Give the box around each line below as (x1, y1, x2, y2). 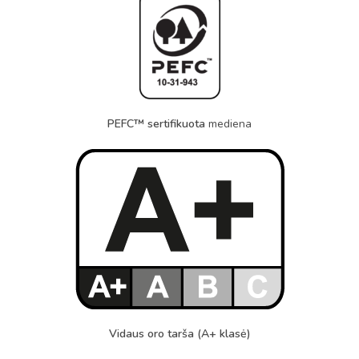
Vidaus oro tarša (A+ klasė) (108, 325, 251, 341)
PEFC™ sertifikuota (107, 115, 205, 131)
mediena (205, 115, 252, 131)
